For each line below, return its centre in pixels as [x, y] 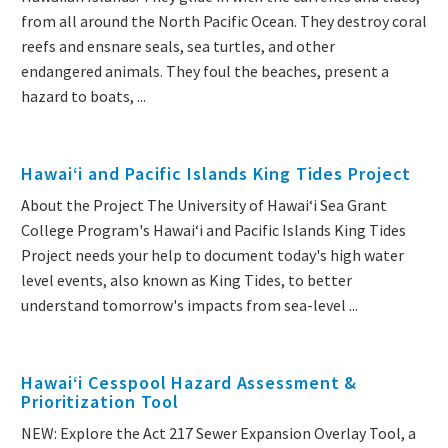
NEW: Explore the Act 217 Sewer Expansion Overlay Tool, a [218, 433]
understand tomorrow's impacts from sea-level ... [189, 305]
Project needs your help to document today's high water [212, 255]
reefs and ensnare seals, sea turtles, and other [178, 46]
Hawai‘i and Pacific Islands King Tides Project [216, 174]
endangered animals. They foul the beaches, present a [205, 71]
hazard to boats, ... [83, 96]
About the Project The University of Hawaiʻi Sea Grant [204, 205]
